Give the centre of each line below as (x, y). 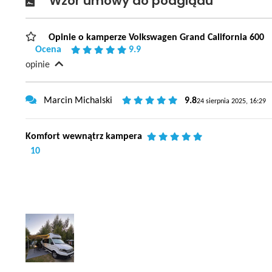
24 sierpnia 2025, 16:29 (231, 101)
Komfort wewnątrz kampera (84, 136)
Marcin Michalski (77, 100)
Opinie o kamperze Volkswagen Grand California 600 (155, 37)
